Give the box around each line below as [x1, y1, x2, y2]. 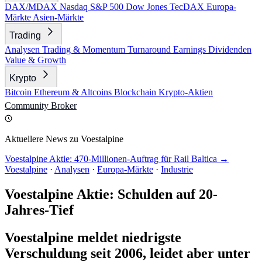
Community [5, 101, 51, 111]
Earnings [173, 44, 208, 54]
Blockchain [114, 87, 158, 97]
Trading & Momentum [42, 44, 127, 54]
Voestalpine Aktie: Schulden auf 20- [5, 186, 218, 202]
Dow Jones [126, 2, 170, 12]
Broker [51, 101, 77, 111]
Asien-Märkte [33, 12, 84, 22]
